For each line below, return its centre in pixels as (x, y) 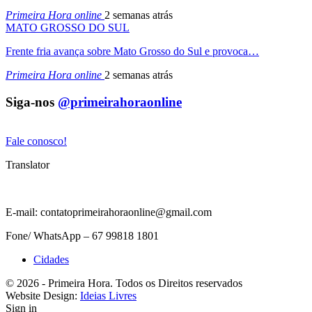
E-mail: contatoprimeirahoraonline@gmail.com (109, 212)
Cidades (51, 260)
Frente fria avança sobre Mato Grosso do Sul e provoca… (132, 51)
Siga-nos (32, 102)
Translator (28, 165)
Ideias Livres (108, 296)
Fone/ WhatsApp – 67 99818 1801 (82, 236)
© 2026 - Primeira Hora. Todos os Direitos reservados (124, 283)
